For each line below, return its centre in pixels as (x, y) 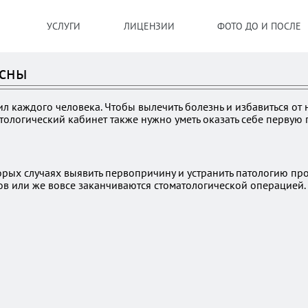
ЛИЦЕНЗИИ (149, 26)
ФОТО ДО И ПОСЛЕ (260, 26)
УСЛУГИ (64, 26)
